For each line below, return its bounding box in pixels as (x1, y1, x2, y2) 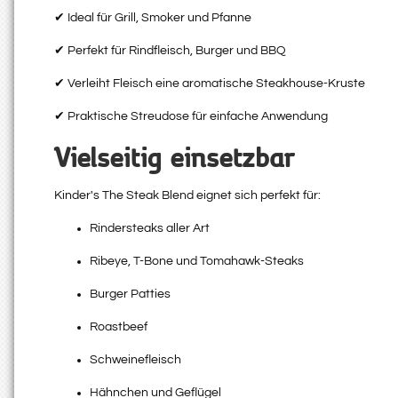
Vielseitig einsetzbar (54, 137, 295, 176)
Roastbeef (90, 321, 147, 334)
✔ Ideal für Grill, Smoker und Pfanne (54, 12, 251, 25)
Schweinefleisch (90, 354, 181, 367)
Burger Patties (90, 288, 171, 301)
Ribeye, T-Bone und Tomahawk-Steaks (90, 255, 304, 268)
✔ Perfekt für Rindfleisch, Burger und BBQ (54, 44, 286, 58)
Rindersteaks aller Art (90, 222, 210, 235)
